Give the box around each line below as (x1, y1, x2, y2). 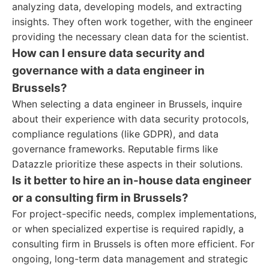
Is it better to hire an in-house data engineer (12, 174, 252, 187)
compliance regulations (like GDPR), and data (12, 128, 219, 140)
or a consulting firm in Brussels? (12, 191, 189, 205)
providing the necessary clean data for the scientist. (12, 31, 249, 43)
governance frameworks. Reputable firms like (12, 143, 218, 155)
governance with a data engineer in (12, 64, 205, 77)
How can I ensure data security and (12, 46, 205, 60)
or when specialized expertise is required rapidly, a (12, 223, 244, 235)
